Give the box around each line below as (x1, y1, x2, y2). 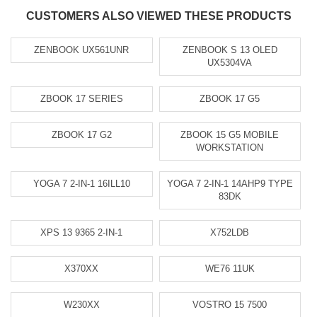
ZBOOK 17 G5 (200, 93, 260, 104)
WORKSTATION (196, 142, 264, 153)
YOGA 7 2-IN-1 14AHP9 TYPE (166, 178, 293, 189)
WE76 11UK (204, 263, 255, 274)
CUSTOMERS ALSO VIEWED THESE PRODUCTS (25, 10, 292, 22)
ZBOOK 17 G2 (51, 129, 112, 140)
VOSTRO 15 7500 (192, 299, 267, 310)
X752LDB (210, 227, 250, 238)
